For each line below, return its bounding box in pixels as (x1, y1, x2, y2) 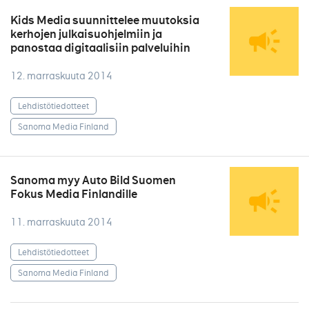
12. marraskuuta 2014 (10, 70, 112, 82)
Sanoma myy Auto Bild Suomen (10, 173, 176, 188)
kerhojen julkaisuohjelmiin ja (10, 27, 162, 41)
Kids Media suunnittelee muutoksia (10, 13, 199, 28)
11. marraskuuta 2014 (10, 216, 112, 228)
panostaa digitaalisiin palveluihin (10, 41, 190, 55)
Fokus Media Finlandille (10, 187, 137, 201)
